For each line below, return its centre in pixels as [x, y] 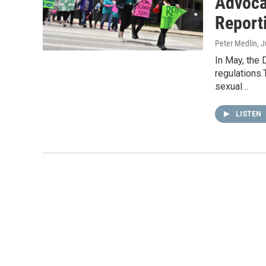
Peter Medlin [236, 43]
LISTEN [249, 114]
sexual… [232, 86]
